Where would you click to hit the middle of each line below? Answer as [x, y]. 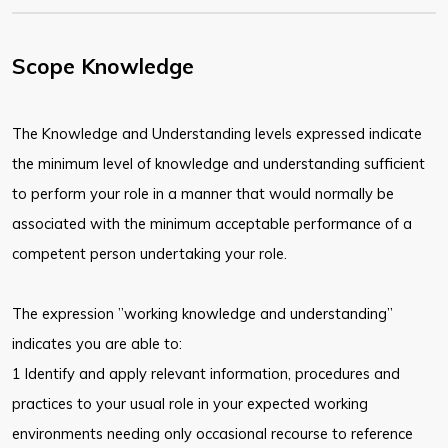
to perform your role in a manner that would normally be [203, 194]
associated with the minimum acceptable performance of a [212, 224]
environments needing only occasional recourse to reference [212, 434]
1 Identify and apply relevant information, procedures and [206, 374]
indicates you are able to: [97, 344]
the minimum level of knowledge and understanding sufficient [218, 164]
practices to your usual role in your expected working [190, 404]
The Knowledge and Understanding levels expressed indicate [217, 134]
